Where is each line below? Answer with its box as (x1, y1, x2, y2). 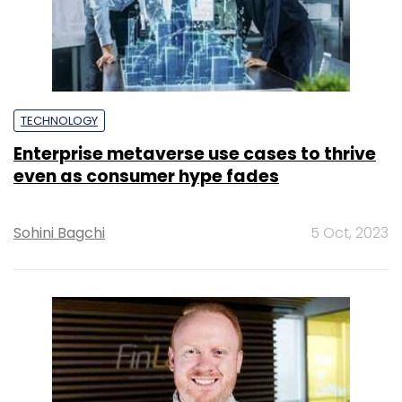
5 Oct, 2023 (310, 222, 389, 243)
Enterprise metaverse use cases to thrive (13, 141, 376, 166)
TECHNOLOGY (21, 111, 98, 129)
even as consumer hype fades (13, 163, 279, 188)
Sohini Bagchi (13, 222, 105, 243)
